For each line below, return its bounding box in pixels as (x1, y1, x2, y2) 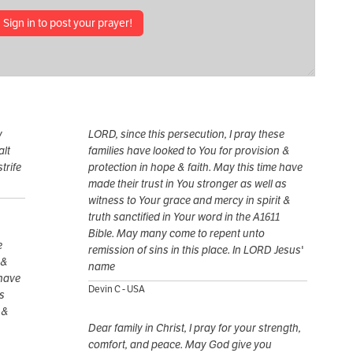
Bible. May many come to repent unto (88, 226, 265, 241)
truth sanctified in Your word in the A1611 (88, 210, 280, 225)
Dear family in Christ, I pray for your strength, (88, 321, 301, 336)
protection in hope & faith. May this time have (88, 160, 303, 175)
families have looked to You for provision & (88, 143, 290, 158)
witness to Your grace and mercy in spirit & (88, 193, 291, 208)
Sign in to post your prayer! (2, 15, 132, 30)
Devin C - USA (88, 283, 145, 295)
